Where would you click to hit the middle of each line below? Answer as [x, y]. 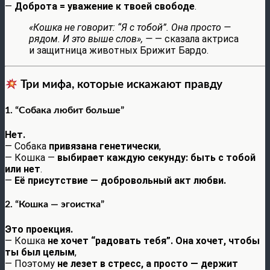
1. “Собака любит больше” [64, 110]
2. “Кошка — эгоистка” [55, 205]
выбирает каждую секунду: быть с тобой [156, 157]
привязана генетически [104, 146]
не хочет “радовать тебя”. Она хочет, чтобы [154, 240]
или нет [23, 169]
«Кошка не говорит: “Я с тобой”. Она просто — [130, 27]
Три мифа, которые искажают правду [120, 85]
